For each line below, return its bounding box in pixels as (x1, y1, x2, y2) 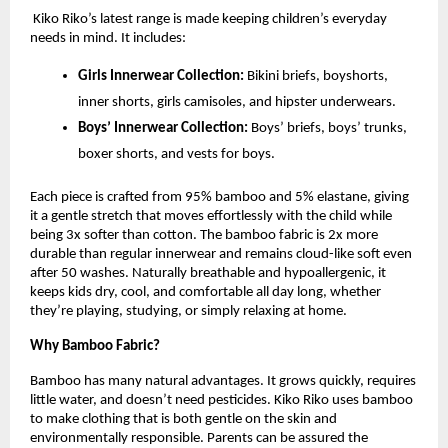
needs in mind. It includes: (30, 30, 186, 46)
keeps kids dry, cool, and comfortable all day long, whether (30, 284, 381, 300)
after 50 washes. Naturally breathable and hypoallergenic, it (30, 265, 386, 281)
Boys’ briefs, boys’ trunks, (251, 120, 407, 136)
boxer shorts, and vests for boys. (78, 146, 275, 162)
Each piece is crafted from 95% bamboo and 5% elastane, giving (30, 189, 409, 205)
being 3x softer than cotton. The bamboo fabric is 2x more (30, 227, 378, 243)
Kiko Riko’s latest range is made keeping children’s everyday (30, 11, 387, 27)
